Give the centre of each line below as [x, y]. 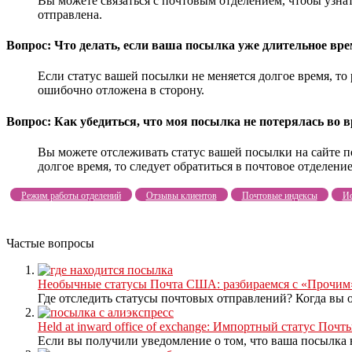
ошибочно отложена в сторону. [121, 90]
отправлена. [70, 14]
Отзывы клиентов [181, 195]
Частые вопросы [50, 243]
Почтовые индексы [279, 195]
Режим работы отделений [71, 195]
